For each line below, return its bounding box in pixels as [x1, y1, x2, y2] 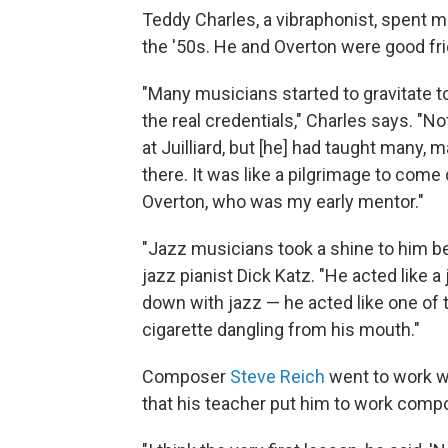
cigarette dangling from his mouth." [142, 319, 420, 340]
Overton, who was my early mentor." [142, 191, 424, 212]
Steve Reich [230, 366, 325, 387]
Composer [142, 366, 230, 387]
